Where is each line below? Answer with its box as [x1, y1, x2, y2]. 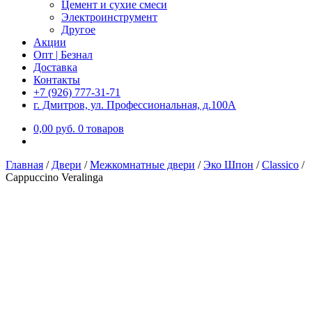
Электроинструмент [61, 11, 157, 23]
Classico [262, 159, 299, 171]
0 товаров [78, 123, 124, 134]
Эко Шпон [203, 159, 253, 171]
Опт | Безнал [33, 49, 93, 61]
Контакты [33, 74, 80, 86]
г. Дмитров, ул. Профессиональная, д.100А [33, 99, 236, 111]
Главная [6, 159, 43, 171]
